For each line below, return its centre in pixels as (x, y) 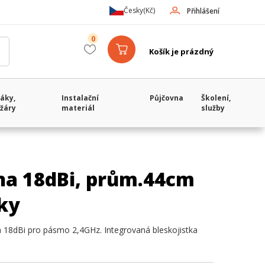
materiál (78, 108)
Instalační (80, 98)
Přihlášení (203, 11)
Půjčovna (167, 98)
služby (213, 108)
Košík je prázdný (181, 51)
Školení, (216, 98)
